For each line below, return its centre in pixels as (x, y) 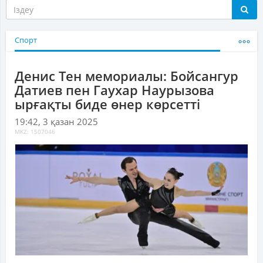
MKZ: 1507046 (35, 132)
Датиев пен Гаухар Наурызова (114, 90)
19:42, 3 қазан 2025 (56, 122)
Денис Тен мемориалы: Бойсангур (127, 76)
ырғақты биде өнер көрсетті (107, 104)
